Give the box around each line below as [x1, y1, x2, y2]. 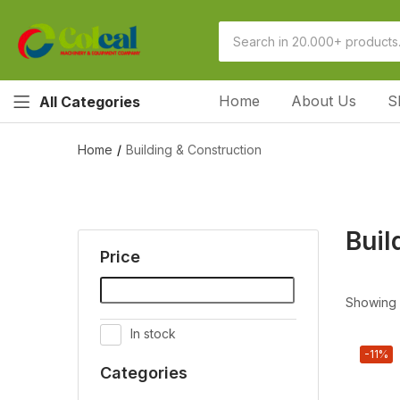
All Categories [39, 92, 140, 111]
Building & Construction [126, 142, 262, 157]
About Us [291, 92, 357, 110]
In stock [130, 326, 176, 341]
